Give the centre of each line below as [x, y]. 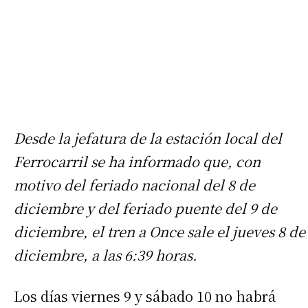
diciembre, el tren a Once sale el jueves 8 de [159, 231]
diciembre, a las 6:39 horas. [106, 254]
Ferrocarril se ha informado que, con [137, 161]
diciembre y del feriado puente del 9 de [145, 208]
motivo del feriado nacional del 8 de [134, 184]
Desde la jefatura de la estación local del [148, 137]
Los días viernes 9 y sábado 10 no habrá [145, 296]
